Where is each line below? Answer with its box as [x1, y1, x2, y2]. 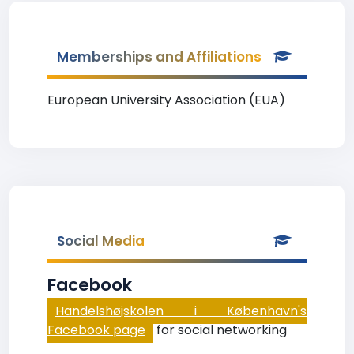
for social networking [153, 321, 287, 339]
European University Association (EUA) [47, 91, 285, 109]
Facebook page [47, 321, 145, 339]
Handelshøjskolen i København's [55, 302, 307, 320]
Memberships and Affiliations [57, 47, 262, 66]
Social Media [57, 232, 145, 250]
